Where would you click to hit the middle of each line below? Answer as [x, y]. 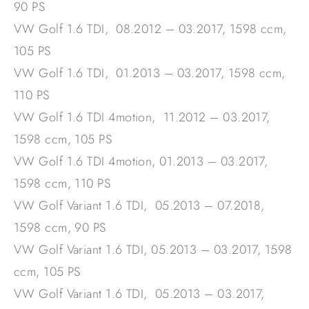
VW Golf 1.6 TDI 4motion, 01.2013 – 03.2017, [141, 162]
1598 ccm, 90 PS [60, 228]
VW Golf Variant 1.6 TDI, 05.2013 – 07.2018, [139, 206]
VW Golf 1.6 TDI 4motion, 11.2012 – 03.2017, [142, 118]
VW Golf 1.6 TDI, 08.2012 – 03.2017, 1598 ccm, [150, 29]
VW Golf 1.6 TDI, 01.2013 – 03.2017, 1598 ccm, [150, 73]
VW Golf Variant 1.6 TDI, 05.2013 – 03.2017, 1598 [153, 250]
